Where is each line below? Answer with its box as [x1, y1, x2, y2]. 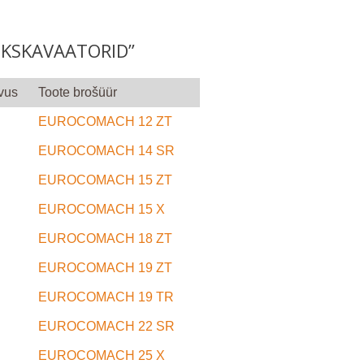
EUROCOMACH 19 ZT [37, 261, 172, 275]
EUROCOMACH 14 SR [37, 144, 175, 158]
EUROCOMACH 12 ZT [37, 115, 172, 129]
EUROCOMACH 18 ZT [37, 232, 172, 246]
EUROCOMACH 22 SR [37, 319, 175, 334]
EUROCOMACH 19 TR [37, 290, 174, 305]
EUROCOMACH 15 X [37, 202, 165, 217]
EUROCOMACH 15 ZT [37, 173, 172, 188]
